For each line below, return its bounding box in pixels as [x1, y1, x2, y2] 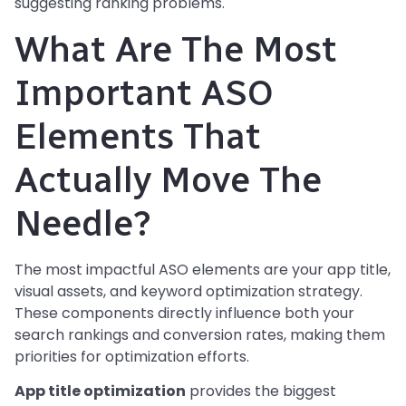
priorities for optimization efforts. [14, 346, 249, 368]
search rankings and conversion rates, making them [14, 324, 385, 346]
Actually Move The [14, 158, 322, 202]
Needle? [14, 201, 151, 246]
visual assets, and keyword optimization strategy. [14, 281, 362, 303]
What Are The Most [14, 27, 337, 72]
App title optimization [14, 381, 186, 402]
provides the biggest [186, 381, 336, 402]
